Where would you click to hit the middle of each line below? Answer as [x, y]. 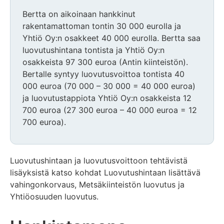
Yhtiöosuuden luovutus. [54, 197]
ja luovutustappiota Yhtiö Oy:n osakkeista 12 [107, 98]
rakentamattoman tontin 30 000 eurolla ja [102, 26]
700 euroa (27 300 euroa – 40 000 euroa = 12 [110, 110]
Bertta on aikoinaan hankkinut [79, 14]
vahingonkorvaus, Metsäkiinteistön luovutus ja [97, 185]
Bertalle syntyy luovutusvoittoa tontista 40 [103, 74]
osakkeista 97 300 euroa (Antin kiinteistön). [105, 62]
